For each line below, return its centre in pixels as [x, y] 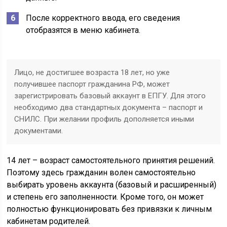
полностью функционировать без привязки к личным [109, 209]
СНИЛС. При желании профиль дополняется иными [104, 119]
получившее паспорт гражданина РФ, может [92, 84]
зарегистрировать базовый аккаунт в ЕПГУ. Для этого [110, 96]
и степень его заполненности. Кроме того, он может [105, 197]
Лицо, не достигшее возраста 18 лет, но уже [92, 72]
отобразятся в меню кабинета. [83, 30]
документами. [39, 131]
